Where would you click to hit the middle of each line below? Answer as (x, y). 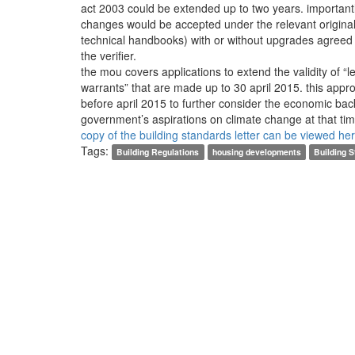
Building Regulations (158, 152)
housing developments (256, 152)
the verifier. (109, 55)
